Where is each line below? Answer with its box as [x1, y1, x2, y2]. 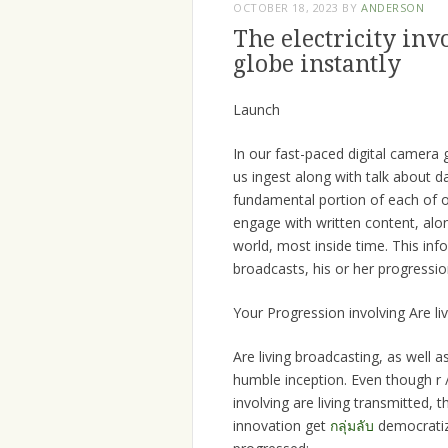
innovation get [233, 416, 330, 436]
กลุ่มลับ [330, 416, 374, 436]
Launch [233, 100, 280, 120]
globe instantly [233, 51, 401, 79]
